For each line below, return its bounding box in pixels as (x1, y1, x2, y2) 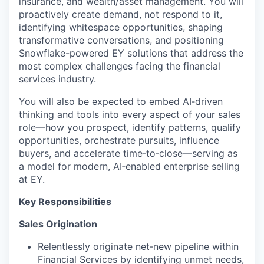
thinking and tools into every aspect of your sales (19, 108, 240, 121)
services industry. (19, 73, 96, 85)
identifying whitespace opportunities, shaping (19, 21, 223, 34)
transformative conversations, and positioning (19, 34, 224, 47)
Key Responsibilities (19, 196, 111, 208)
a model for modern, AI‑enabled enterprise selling (19, 160, 240, 173)
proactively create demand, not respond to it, (19, 8, 222, 21)
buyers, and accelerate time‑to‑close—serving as (19, 147, 237, 160)
